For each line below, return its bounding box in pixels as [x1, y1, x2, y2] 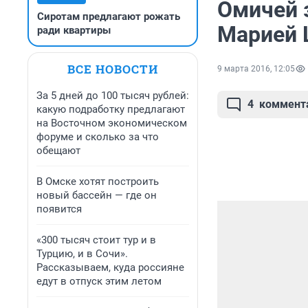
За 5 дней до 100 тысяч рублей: [36, 89, 189, 102]
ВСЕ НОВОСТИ [67, 61, 158, 77]
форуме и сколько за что [36, 131, 159, 143]
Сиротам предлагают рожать [37, 10, 180, 23]
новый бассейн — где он [36, 189, 157, 201]
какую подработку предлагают [36, 103, 185, 115]
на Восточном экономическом [36, 117, 187, 129]
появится [36, 203, 82, 215]
